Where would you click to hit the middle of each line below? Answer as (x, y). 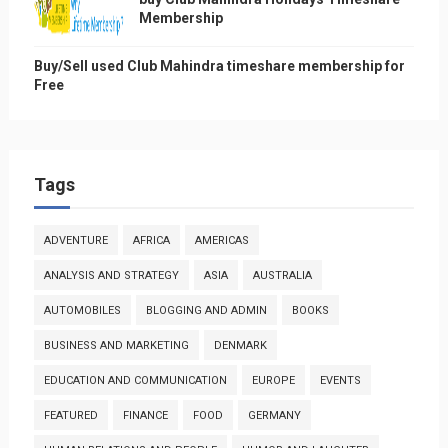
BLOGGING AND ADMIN (206, 310)
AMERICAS (221, 240)
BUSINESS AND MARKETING (116, 345)
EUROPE (273, 380)
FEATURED (70, 415)
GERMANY (274, 415)
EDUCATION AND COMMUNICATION (135, 380)
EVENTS (340, 380)
